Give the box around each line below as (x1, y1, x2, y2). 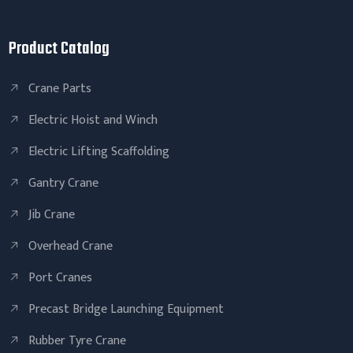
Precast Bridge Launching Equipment (28, 298, 225, 320)
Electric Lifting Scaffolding (28, 140, 170, 162)
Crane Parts (28, 77, 92, 99)
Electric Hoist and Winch (28, 109, 158, 131)
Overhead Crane (28, 235, 113, 257)
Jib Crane (28, 203, 76, 225)
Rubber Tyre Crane (28, 329, 127, 351)
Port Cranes (28, 266, 93, 288)
